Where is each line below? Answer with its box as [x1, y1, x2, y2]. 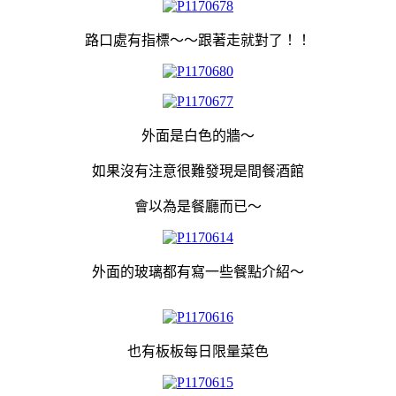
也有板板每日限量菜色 [127, 343, 269, 359]
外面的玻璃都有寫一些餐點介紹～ [92, 263, 304, 279]
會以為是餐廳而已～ [134, 198, 262, 214]
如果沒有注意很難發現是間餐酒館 [92, 163, 304, 179]
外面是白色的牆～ [141, 127, 255, 143]
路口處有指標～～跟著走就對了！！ [85, 32, 311, 48]
